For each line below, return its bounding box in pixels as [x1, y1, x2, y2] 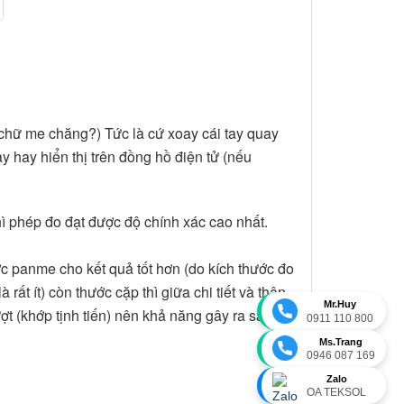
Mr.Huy [324, 298, 356, 310]
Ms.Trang [319, 335, 363, 347]
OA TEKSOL [307, 386, 366, 399]
